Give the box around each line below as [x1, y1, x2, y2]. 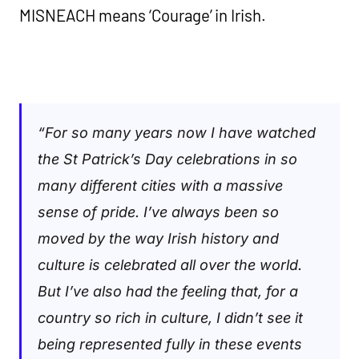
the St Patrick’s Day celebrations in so [38, 150, 297, 167]
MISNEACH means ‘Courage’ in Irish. [19, 5, 267, 25]
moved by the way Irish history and [38, 229, 279, 247]
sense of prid [38, 203, 127, 220]
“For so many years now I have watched [38, 123, 316, 141]
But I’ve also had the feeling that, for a [38, 282, 298, 300]
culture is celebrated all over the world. [38, 256, 302, 273]
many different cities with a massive [38, 176, 283, 194]
